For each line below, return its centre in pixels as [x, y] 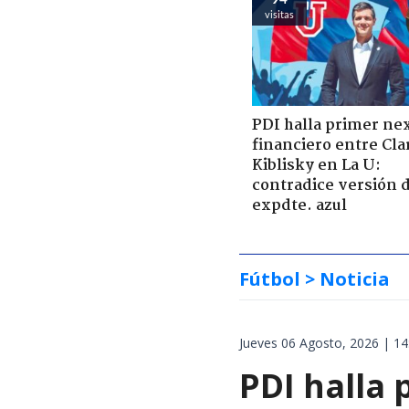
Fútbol [270, 279]
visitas [279, 14]
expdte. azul [299, 206]
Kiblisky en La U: [316, 166]
